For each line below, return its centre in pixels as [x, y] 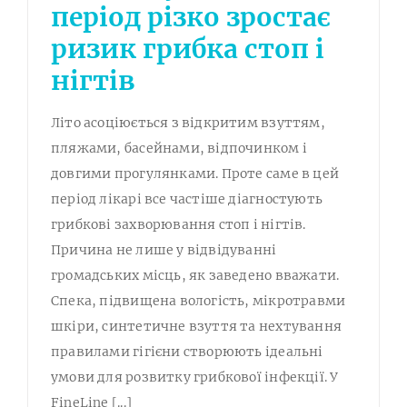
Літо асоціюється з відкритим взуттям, [188, 123]
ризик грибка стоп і [188, 50]
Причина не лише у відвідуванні [164, 250]
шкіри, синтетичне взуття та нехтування [196, 327]
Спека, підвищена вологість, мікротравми [199, 301]
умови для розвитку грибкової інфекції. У [195, 377]
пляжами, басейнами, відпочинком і [179, 149]
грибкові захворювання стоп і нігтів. [179, 225]
